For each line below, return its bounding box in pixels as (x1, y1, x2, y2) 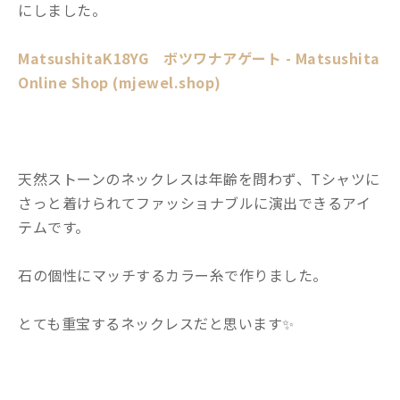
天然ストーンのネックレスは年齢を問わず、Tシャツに (18, 167, 380, 189)
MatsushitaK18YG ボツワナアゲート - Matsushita (18, 46, 380, 69)
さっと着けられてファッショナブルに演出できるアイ (18, 191, 371, 213)
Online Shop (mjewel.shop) (18, 71, 221, 93)
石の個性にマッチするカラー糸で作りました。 (18, 263, 328, 286)
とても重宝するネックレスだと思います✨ (18, 312, 295, 334)
